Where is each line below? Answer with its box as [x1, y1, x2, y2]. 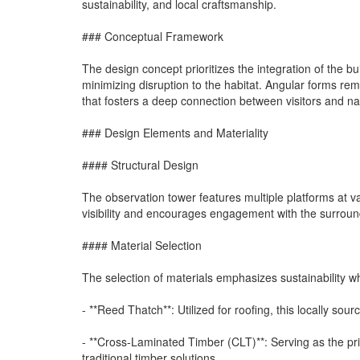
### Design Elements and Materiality [82, 124, 268, 141]
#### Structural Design [82, 156, 198, 173]
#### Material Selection [82, 236, 202, 253]
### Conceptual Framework [82, 27, 223, 44]
